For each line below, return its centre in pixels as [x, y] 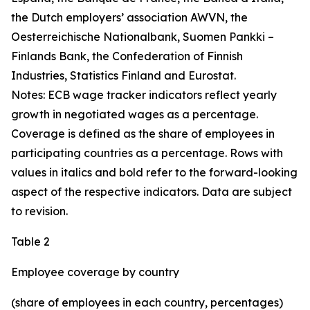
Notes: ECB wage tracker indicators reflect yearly [144, 95]
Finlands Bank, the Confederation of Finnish [127, 56]
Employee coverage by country [95, 272]
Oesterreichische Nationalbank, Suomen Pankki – [143, 37]
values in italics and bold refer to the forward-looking [154, 172]
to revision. [39, 211]
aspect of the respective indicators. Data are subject [152, 192]
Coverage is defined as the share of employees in [143, 134]
